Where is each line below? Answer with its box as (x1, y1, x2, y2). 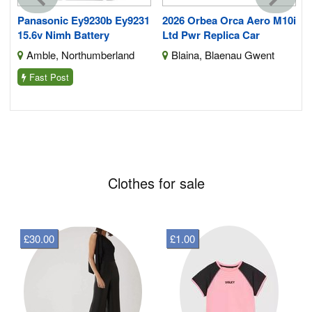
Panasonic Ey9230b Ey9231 (17, 12, 150, 28)
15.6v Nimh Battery (17, 26, 109, 42)
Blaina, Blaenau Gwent (169, 47, 274, 62)
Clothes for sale (107, 172, 205, 193)
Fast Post (26, 70, 69, 84)
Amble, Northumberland (24, 47, 134, 62)
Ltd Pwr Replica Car (162, 26, 260, 42)
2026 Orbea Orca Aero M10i (162, 12, 296, 28)
